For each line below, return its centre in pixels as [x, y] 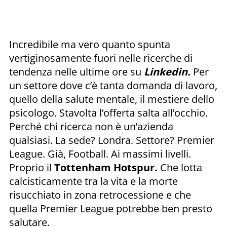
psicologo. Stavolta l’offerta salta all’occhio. [108, 112]
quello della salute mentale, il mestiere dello [112, 99]
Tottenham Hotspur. [106, 167]
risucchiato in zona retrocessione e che [100, 195]
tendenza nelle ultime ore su [77, 71]
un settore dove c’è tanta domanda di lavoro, [113, 85]
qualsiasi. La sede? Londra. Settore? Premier [112, 140]
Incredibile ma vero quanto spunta [90, 44]
